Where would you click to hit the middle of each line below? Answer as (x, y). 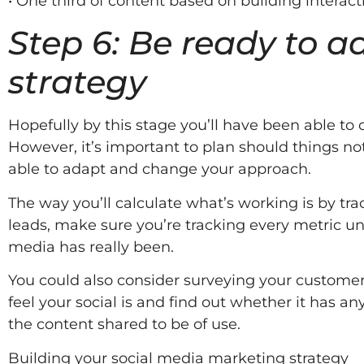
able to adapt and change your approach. (160, 169)
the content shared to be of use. (124, 325)
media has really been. (91, 247)
